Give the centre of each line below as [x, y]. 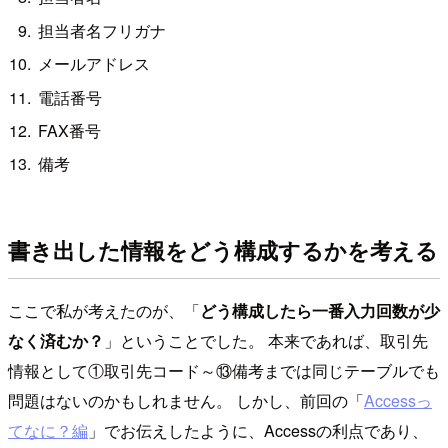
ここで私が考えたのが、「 [104, 311]
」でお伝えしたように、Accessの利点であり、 [258, 431]
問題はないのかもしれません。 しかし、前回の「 [186, 401]
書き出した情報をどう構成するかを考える [223, 249]
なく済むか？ [56, 341]
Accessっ [398, 401]
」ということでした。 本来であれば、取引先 [266, 341]
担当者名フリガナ [102, 30]
